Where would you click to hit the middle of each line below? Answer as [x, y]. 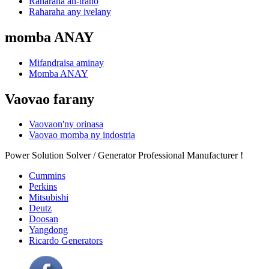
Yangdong [48, 230]
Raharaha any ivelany [70, 11]
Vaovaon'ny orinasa [66, 124]
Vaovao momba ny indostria [82, 135]
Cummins [47, 176]
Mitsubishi [49, 198]
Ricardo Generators [66, 241]
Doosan [44, 219]
